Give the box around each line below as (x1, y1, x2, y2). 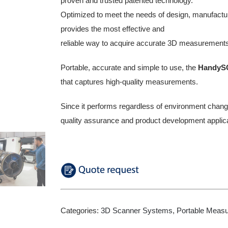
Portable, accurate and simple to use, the (61, 63, 198, 72)
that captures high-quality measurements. (61, 77, 198, 86)
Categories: (61, 206, 101, 215)
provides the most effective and (61, 24, 164, 33)
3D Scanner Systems (101, 206, 173, 215)
